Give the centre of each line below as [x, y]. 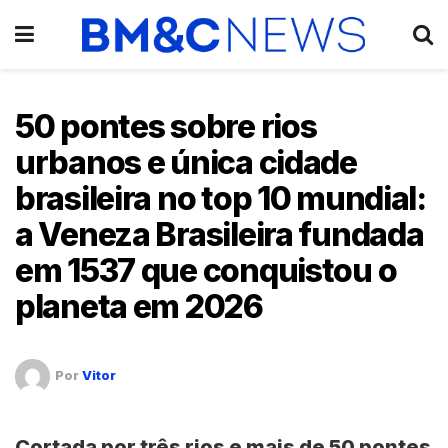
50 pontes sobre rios [166, 126]
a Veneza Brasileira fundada [219, 234]
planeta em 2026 [139, 306]
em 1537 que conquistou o [206, 270]
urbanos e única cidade [186, 162]
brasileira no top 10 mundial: [220, 198]
